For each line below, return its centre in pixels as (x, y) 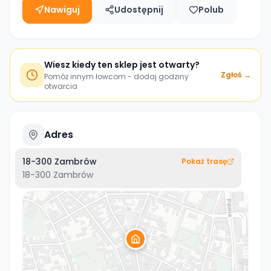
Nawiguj (62, 10)
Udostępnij (139, 10)
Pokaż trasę (204, 161)
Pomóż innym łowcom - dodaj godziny (116, 77)
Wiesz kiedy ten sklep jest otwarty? (122, 65)
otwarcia (61, 86)
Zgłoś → (236, 75)
